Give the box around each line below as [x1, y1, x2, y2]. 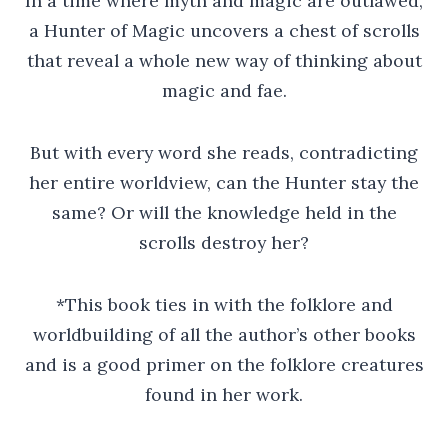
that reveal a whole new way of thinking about [26, 49, 422, 72]
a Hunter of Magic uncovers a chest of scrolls [28, 19, 420, 42]
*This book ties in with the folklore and [55, 293, 393, 316]
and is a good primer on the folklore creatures [24, 353, 424, 376]
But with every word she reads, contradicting [30, 141, 418, 164]
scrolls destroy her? [139, 231, 309, 254]
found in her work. [145, 383, 303, 406]
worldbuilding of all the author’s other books [32, 323, 416, 346]
